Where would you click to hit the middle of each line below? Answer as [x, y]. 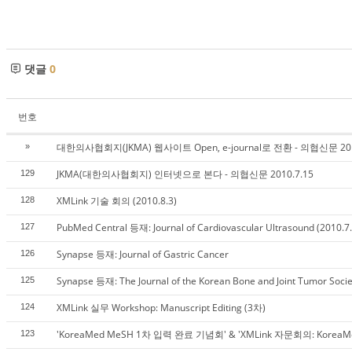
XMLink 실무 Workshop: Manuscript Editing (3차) [161, 308]
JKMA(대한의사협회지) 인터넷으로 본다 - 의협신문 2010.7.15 [185, 174]
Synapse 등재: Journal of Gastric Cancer [143, 254]
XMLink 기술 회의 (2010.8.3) [117, 201]
